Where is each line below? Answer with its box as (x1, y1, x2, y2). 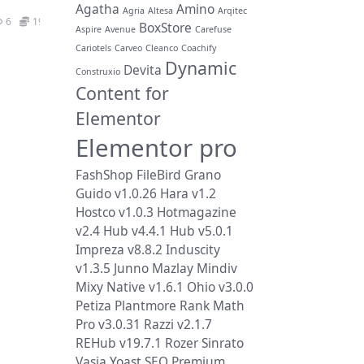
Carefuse (195, 23, 232, 35)
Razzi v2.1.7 (144, 314, 212, 333)
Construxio (76, 65, 120, 77)
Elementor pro (76, 131, 237, 164)
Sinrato (201, 333, 244, 352)
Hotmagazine (157, 202, 236, 221)
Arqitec (218, 4, 247, 16)
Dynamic (165, 55, 236, 80)
